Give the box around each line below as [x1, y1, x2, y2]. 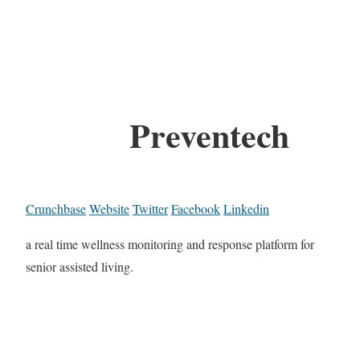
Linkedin [223, 200, 269, 218]
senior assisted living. [26, 258, 133, 276]
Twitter [133, 200, 168, 218]
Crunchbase [26, 200, 86, 218]
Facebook [171, 200, 220, 218]
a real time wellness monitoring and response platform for [26, 235, 314, 253]
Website [89, 200, 129, 218]
